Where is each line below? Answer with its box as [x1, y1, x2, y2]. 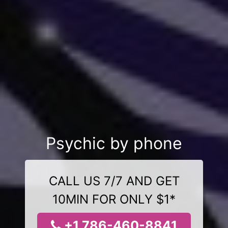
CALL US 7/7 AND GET [48, 174, 180, 188]
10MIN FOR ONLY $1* [52, 192, 176, 207]
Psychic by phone [46, 133, 182, 153]
